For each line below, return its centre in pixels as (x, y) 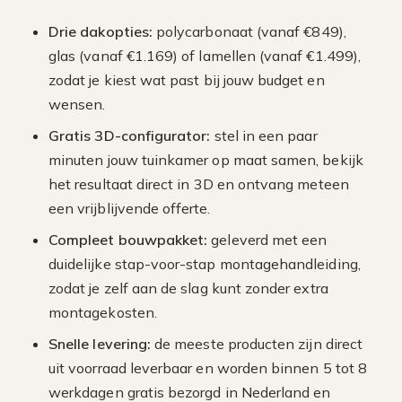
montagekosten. (103, 312)
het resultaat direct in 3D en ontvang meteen (199, 184)
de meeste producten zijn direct (257, 344)
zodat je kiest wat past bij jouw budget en (187, 80)
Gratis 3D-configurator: (130, 135)
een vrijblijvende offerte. (130, 208)
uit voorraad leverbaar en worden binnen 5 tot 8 (208, 368)
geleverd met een (267, 240)
